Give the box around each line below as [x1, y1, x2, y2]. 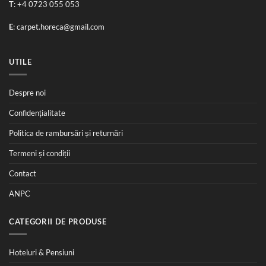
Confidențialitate [9, 107, 65, 118]
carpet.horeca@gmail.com [17, 22, 104, 32]
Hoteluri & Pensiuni [9, 248, 74, 258]
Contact [9, 168, 36, 178]
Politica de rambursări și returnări [9, 128, 123, 138]
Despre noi [9, 87, 46, 97]
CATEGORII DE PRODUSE [9, 217, 107, 227]
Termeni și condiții [9, 148, 70, 158]
